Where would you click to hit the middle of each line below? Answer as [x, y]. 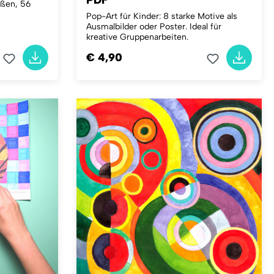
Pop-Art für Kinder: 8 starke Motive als [161, 16]
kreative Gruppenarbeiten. [137, 37]
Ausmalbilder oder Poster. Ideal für [154, 27]
